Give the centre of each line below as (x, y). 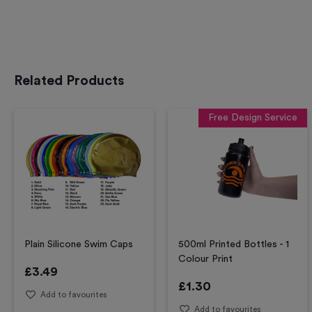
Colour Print (205, 259)
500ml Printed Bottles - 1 (233, 244)
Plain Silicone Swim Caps (79, 244)
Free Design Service (253, 117)
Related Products (69, 81)
